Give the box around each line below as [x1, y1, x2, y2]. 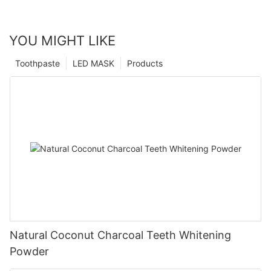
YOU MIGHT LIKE [9, 32, 116, 48]
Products [127, 57, 163, 68]
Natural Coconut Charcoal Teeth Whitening [10, 228, 231, 241]
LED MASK [73, 57, 114, 68]
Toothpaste [15, 57, 60, 68]
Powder [10, 244, 49, 258]
